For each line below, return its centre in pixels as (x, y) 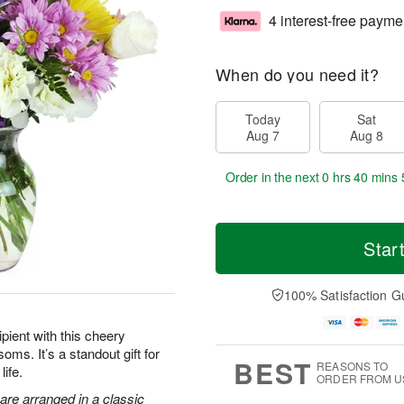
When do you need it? (297, 74)
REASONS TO (353, 366)
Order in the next (274, 177)
